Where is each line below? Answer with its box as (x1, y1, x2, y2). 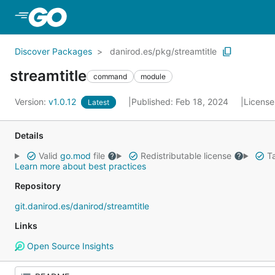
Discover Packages (15, 46, 92, 56)
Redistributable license (137, 150, 234, 161)
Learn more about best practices (15, 161, 146, 171)
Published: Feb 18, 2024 (131, 96, 231, 107)
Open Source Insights (24, 241, 114, 251)
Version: (15, 96, 48, 107)
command (93, 71, 127, 81)
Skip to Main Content (69, 10, 168, 23)
